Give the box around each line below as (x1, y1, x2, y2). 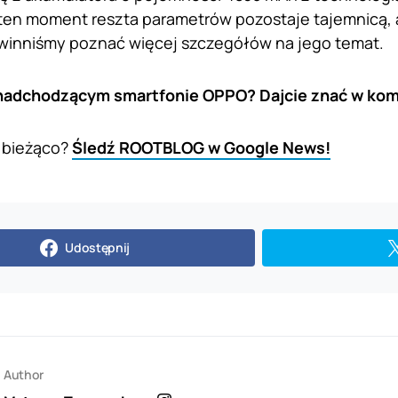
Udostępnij (65, 239, 130, 257)
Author (4, 366, 44, 384)
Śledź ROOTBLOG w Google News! (72, 137, 330, 159)
